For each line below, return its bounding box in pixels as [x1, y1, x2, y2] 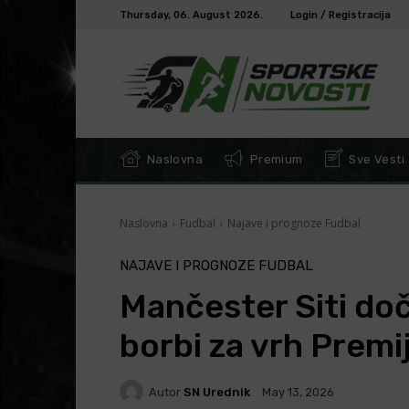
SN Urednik [183, 384, 250, 399]
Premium [246, 152, 303, 167]
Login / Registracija [289, 8, 391, 21]
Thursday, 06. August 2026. [119, 8, 263, 21]
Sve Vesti [346, 152, 405, 167]
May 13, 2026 [261, 385, 334, 400]
